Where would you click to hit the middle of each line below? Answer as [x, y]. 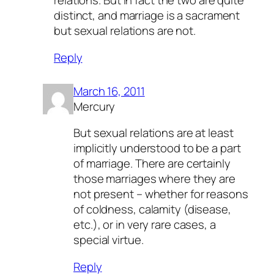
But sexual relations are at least [154, 133]
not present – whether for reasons [161, 194]
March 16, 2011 [109, 91]
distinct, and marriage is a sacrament [147, 16]
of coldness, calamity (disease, [152, 209]
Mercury [94, 106]
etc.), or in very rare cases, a [145, 225]
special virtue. [109, 240]
